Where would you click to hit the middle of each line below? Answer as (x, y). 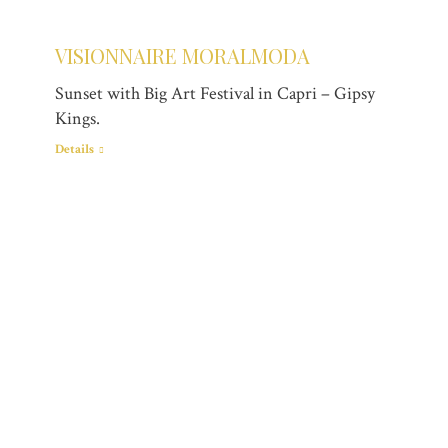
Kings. (77, 118)
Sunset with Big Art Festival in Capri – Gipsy (215, 93)
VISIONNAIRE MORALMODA (182, 55)
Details (74, 149)
